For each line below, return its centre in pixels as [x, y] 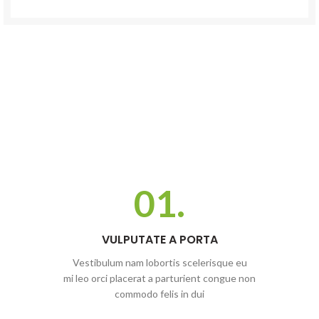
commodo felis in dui [159, 293]
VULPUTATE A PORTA [159, 239]
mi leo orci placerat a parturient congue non [159, 278]
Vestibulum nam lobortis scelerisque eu [159, 262]
